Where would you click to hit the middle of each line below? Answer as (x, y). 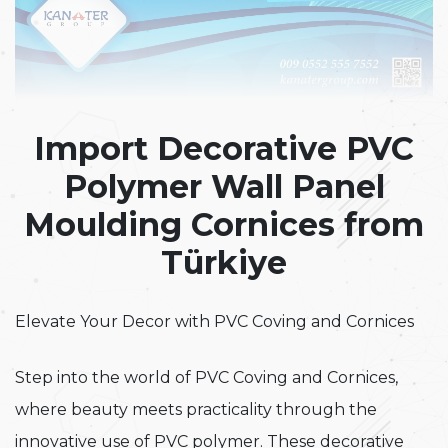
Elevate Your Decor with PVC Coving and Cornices (214, 321)
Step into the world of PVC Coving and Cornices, (206, 377)
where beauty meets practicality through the (196, 409)
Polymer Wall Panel (224, 186)
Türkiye (224, 262)
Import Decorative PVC (224, 148)
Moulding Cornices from (224, 224)
